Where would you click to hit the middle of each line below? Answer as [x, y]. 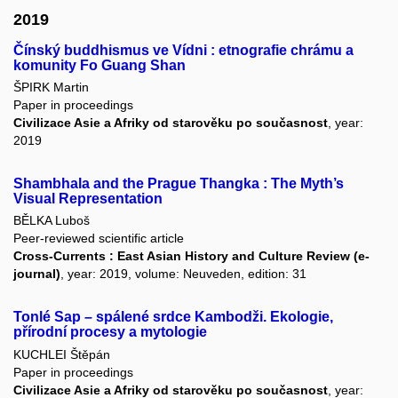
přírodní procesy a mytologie [110, 332]
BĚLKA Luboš [52, 221]
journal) [37, 274]
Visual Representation [88, 199]
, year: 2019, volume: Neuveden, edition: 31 [183, 274]
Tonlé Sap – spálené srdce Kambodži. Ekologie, [173, 317]
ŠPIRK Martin [51, 88]
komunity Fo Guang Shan [99, 65]
